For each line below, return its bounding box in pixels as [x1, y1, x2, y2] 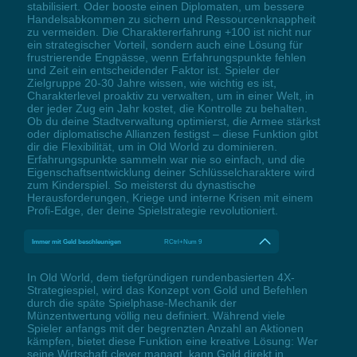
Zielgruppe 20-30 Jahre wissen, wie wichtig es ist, [26, 76, 277, 89]
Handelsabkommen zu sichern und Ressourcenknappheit [26, 12, 316, 25]
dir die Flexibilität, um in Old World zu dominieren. [26, 139, 277, 153]
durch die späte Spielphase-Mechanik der [26, 296, 237, 309]
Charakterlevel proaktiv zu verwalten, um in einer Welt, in [26, 88, 314, 102]
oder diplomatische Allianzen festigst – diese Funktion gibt [26, 127, 318, 140]
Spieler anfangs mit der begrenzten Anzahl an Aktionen [26, 321, 304, 335]
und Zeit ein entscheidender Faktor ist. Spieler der [26, 63, 280, 76]
